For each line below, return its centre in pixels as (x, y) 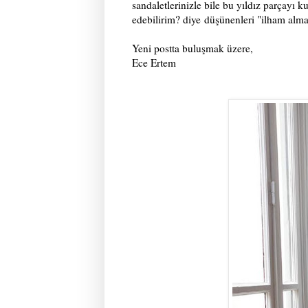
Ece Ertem (154, 63)
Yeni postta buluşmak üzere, (192, 48)
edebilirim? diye (168, 20)
